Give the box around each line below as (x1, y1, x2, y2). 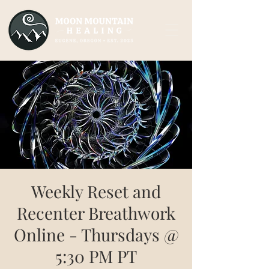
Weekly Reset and (31, 180, 161, 202)
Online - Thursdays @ (13, 223, 179, 246)
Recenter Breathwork (17, 202, 175, 224)
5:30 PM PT (55, 245, 137, 267)
